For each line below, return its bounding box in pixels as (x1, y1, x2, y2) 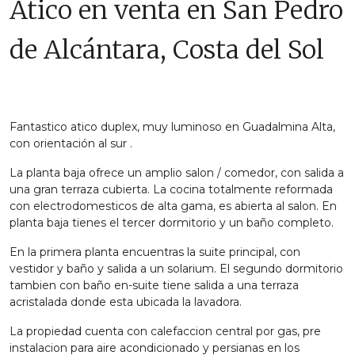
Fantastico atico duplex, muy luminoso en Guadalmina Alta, (10, 119, 335, 134)
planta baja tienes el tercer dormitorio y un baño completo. (10, 215, 334, 230)
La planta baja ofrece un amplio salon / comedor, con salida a (10, 165, 344, 180)
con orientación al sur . (10, 136, 132, 151)
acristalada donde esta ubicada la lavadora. (10, 294, 242, 309)
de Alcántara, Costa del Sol (10, 33, 324, 66)
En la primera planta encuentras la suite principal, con (10, 244, 300, 259)
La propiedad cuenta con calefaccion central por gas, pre (10, 323, 321, 338)
